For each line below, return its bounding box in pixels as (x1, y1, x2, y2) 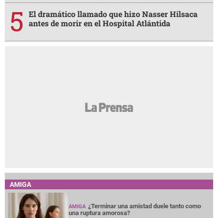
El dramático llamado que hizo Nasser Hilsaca (29, 9, 198, 19)
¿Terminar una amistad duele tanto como (88, 202, 201, 210)
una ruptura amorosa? (69, 209, 130, 217)
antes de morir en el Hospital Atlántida (29, 18, 170, 29)
